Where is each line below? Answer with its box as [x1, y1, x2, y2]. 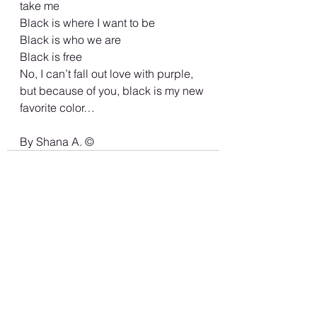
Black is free [20, 49, 82, 64]
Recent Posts [7, 248, 82, 265]
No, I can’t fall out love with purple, [20, 66, 196, 81]
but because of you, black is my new [20, 83, 207, 98]
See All [188, 247, 219, 260]
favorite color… [20, 100, 98, 115]
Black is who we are [20, 32, 124, 47]
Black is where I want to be [20, 15, 158, 30]
